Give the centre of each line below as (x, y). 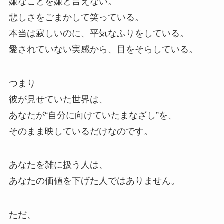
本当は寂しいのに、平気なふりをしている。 (99, 33)
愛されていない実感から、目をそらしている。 (103, 49)
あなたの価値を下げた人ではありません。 (94, 181)
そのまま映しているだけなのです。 (81, 131)
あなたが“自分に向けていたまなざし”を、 (93, 115)
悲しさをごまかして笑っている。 (76, 17)
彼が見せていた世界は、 (58, 99)
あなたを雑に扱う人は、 (58, 165)
